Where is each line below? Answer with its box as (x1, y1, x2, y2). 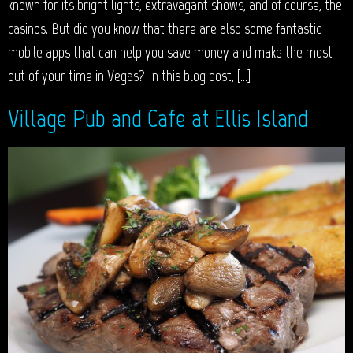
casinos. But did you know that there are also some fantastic (8, 18, 321, 38)
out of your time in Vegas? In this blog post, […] (8, 65, 251, 85)
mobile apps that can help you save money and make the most (8, 42, 333, 61)
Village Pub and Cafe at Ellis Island (8, 102, 308, 133)
